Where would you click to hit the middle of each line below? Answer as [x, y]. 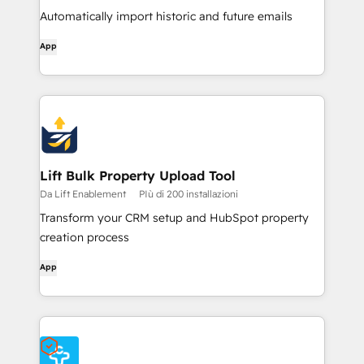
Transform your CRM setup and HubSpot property [174, 218]
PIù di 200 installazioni [188, 194]
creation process [84, 237]
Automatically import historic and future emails [166, 16]
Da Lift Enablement [83, 194]
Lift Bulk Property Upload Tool [138, 175]
